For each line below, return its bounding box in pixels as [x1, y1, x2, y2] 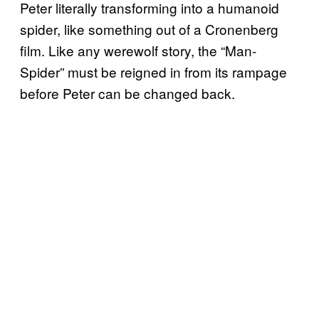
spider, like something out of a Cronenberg [20, 19, 278, 38]
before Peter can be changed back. [20, 83, 235, 103]
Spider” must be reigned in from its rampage [20, 61, 287, 81]
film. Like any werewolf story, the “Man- [20, 40, 256, 60]
